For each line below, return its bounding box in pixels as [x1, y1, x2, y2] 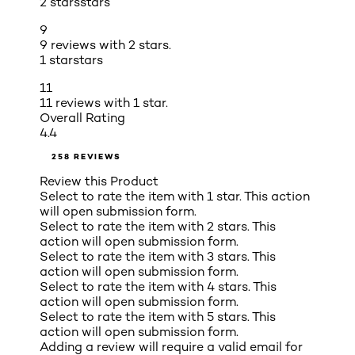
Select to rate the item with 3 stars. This [40, 249, 276, 265]
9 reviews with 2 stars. [40, 37, 171, 53]
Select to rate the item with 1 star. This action [40, 189, 310, 204]
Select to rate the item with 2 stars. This [40, 219, 276, 235]
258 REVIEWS [52, 151, 121, 162]
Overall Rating [40, 110, 125, 126]
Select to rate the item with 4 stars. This [40, 279, 277, 295]
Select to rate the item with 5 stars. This [40, 309, 276, 325]
